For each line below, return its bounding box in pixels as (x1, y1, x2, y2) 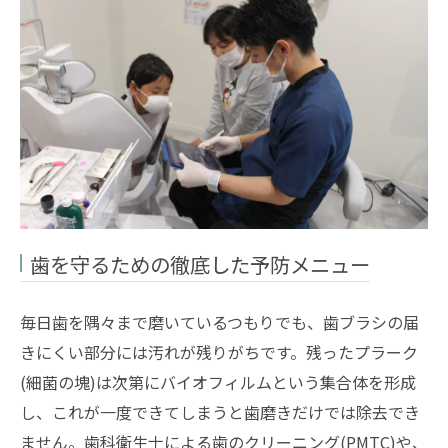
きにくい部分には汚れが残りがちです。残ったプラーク (20, 340, 418, 364)
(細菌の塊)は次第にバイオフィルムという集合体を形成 (20, 370, 416, 394)
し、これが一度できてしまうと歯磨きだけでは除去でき (20, 400, 420, 424)
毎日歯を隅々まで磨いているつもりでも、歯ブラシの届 (20, 310, 419, 334)
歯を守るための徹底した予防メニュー (30, 249, 370, 279)
